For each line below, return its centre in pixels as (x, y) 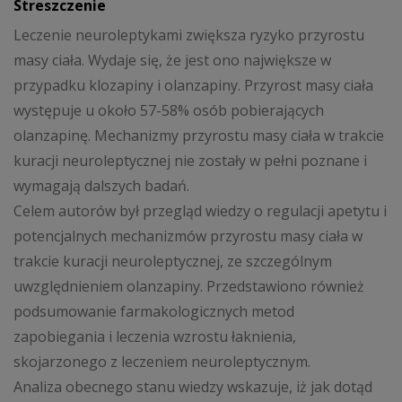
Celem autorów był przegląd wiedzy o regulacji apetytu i (200, 211)
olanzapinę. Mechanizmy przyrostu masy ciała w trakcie (199, 136)
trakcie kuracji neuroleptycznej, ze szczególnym (173, 262)
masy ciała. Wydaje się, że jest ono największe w (172, 61)
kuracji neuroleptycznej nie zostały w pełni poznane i (190, 161)
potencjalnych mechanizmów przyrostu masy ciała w (188, 236)
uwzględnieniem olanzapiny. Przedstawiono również (189, 287)
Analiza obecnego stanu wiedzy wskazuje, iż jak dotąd (193, 387)
